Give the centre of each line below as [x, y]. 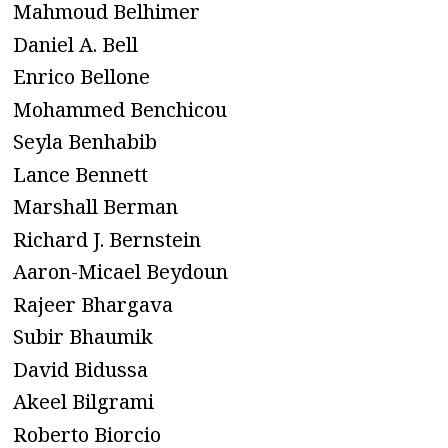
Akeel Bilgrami [83, 402]
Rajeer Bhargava [93, 304]
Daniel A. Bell [75, 44]
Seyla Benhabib [85, 142]
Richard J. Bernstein [107, 239]
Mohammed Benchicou [120, 109]
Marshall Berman [95, 207]
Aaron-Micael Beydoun [120, 272]
